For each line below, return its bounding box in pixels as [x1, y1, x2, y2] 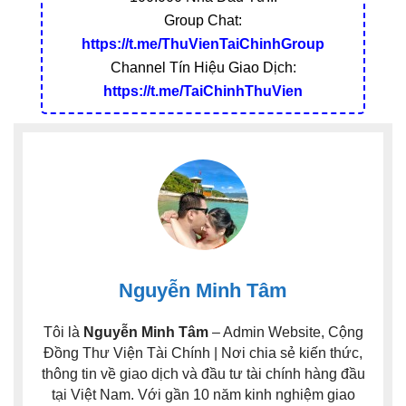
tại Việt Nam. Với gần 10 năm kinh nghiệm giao [51, 387, 355, 402]
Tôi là [43, 324, 83, 340]
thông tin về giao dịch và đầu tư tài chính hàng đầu [41, 366, 365, 382]
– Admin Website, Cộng [208, 324, 363, 340]
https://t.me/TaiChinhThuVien [103, 83, 303, 99]
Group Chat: [164, 13, 242, 28]
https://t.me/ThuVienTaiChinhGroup [82, 36, 324, 52]
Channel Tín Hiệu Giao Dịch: [110, 60, 296, 75]
